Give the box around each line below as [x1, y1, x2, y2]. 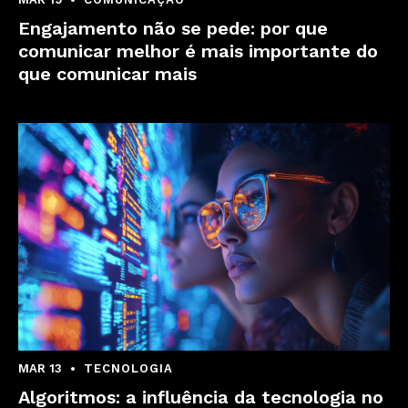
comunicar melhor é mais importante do [18, 40, 378, 62]
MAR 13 [18, 362, 62, 375]
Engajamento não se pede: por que [18, 17, 328, 39]
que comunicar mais [18, 63, 197, 85]
